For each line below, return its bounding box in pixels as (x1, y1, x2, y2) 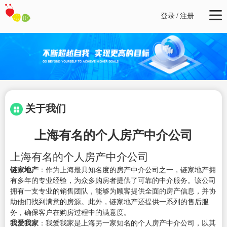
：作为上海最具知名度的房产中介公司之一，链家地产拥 (39, 164, 216, 175)
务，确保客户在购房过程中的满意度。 (10, 207, 131, 217)
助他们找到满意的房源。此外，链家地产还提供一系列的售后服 (10, 196, 209, 207)
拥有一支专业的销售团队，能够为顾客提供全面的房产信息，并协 (10, 185, 216, 196)
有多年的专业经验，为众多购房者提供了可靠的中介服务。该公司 (10, 175, 216, 185)
